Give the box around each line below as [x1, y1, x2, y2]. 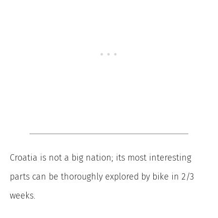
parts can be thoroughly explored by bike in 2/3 [10, 171, 194, 182]
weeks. [10, 190, 36, 201]
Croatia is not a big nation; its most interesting [10, 152, 191, 163]
